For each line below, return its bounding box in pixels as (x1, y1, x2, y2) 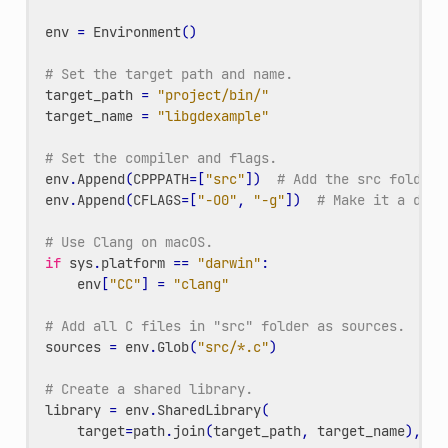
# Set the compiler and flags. (44, 148, 277, 167)
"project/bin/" (156, 85, 269, 104)
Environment (92, 22, 181, 41)
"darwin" (196, 253, 261, 272)
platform (100, 253, 165, 272)
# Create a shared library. (44, 379, 253, 398)
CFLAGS (132, 190, 181, 209)
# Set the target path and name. (44, 64, 293, 83)
